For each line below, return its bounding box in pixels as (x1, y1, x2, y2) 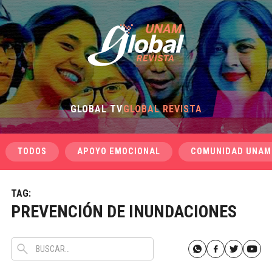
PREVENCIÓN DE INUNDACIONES (10, 202, 237, 222)
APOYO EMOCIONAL (76, 146, 160, 157)
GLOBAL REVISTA (123, 103, 202, 115)
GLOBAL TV (70, 103, 123, 115)
